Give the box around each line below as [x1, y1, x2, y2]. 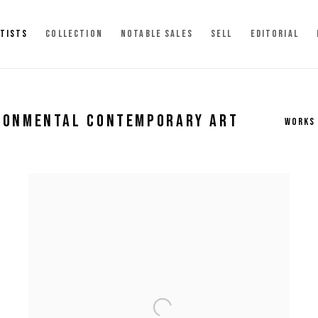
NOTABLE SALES [120, 28, 193, 40]
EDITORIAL [250, 28, 299, 40]
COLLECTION [45, 28, 103, 40]
